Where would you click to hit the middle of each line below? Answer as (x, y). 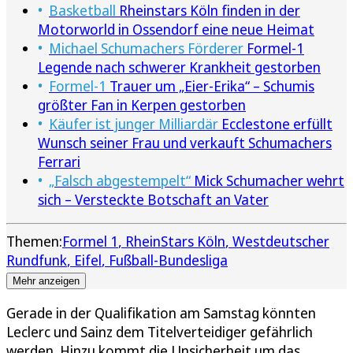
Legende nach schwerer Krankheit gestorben (179, 67)
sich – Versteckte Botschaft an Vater (153, 200)
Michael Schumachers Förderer (146, 48)
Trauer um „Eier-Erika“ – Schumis (210, 86)
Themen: (34, 242)
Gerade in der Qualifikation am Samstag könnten (161, 313)
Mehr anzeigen (46, 281)
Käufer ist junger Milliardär (134, 124)
